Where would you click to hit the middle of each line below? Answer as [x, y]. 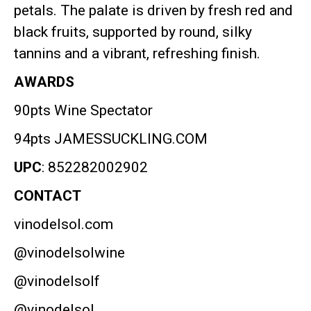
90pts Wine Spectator [83, 110]
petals [34, 10]
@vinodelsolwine [69, 253]
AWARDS [44, 82]
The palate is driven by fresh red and [177, 10]
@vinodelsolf [57, 281]
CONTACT [48, 196]
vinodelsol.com [64, 224]
